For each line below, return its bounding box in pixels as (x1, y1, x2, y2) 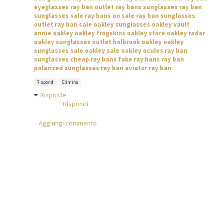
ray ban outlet (70, 3, 114, 12)
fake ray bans (118, 55, 160, 64)
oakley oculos (121, 46, 163, 55)
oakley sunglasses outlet (34, 38, 111, 46)
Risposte (40, 91, 66, 100)
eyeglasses (34, 3, 69, 12)
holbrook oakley (113, 38, 162, 46)
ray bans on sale (85, 12, 135, 20)
